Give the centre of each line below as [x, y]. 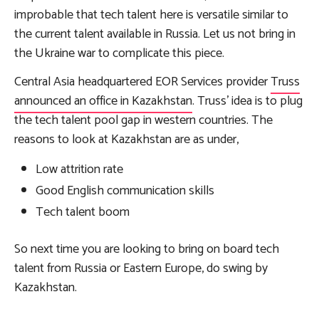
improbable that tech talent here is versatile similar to [151, 15]
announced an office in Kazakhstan [103, 101]
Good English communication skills [125, 190]
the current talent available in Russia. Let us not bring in [155, 34]
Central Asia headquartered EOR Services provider [142, 82]
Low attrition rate [79, 169]
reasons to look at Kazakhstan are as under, [126, 139]
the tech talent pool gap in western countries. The [143, 120]
